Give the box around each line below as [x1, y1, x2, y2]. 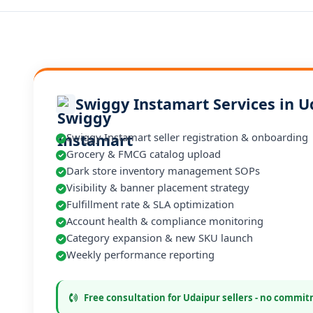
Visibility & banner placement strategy [66, 180, 249, 194]
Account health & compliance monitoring [66, 214, 263, 228]
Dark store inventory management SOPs [66, 163, 260, 177]
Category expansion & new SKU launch [66, 231, 253, 245]
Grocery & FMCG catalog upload [66, 147, 221, 161]
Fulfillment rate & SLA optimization [66, 197, 234, 211]
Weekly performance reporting [66, 247, 214, 261]
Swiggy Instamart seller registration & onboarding [66, 130, 308, 144]
